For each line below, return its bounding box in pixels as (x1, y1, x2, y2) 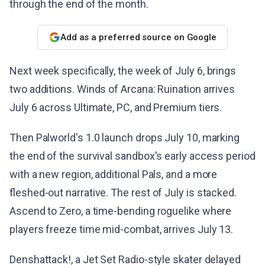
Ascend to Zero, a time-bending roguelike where (9, 205, 232, 217)
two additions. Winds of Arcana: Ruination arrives (9, 83, 235, 95)
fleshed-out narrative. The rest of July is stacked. (9, 186, 237, 199)
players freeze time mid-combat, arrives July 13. (9, 223, 234, 235)
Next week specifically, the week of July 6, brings (9, 64, 237, 77)
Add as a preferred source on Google (60, 31, 217, 43)
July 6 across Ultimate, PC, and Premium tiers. (9, 101, 222, 114)
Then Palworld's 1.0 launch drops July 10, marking (9, 131, 240, 144)
